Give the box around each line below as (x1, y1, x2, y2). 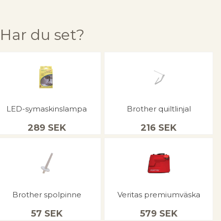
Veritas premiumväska (117, 189, 200, 199)
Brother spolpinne (12, 189, 81, 199)
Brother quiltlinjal (126, 104, 191, 113)
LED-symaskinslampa (6, 104, 87, 113)
